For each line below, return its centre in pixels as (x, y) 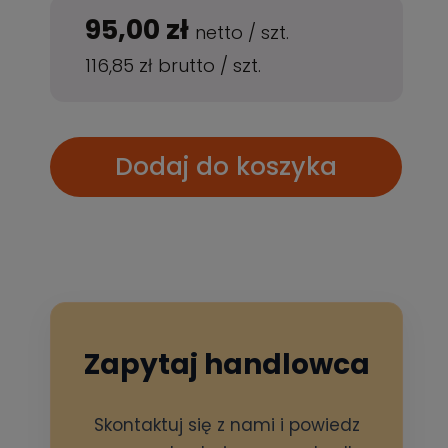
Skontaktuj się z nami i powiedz (226, 425)
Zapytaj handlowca (226, 364)
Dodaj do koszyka (226, 166)
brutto (189, 65)
